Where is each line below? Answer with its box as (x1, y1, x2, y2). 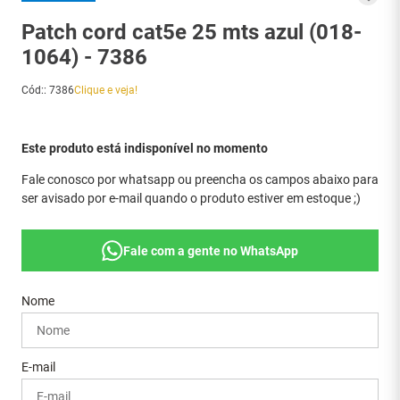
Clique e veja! (74, 84, 137, 96)
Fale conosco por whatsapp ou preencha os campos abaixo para (21, 172, 379, 187)
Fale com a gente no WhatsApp (123, 243, 298, 258)
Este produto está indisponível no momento (21, 141, 268, 155)
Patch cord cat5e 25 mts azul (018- (21, 20, 362, 45)
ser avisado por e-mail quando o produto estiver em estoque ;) (21, 191, 361, 205)
